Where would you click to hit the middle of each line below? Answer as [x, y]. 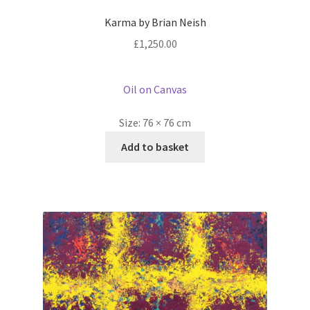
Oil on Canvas [155, 90]
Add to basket [155, 146]
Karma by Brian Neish [155, 22]
